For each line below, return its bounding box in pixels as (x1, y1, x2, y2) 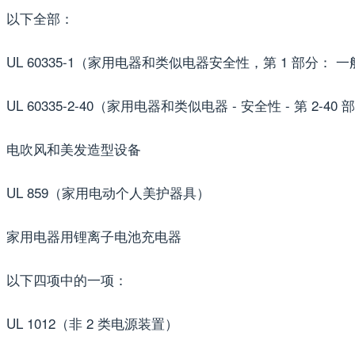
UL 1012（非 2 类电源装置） (6, 312, 178, 333)
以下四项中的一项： (6, 269, 128, 289)
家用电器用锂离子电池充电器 (6, 225, 181, 246)
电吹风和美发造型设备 (6, 138, 141, 158)
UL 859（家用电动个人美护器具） (6, 181, 210, 202)
